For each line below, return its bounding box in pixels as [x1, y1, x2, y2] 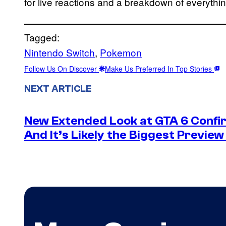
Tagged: [24, 30, 60, 44]
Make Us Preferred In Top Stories [105, 63, 214, 74]
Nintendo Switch [24, 45, 95, 59]
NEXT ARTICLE [24, 83, 91, 94]
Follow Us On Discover [24, 63, 99, 74]
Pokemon [100, 45, 142, 59]
